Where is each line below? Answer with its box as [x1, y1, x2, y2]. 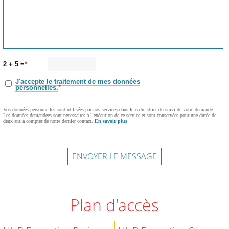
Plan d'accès [80, 193, 159, 216]
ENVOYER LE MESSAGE [72, 150, 157, 162]
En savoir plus [95, 118, 128, 124]
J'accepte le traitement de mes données [15, 78, 141, 86]
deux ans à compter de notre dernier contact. [3, 118, 95, 124]
